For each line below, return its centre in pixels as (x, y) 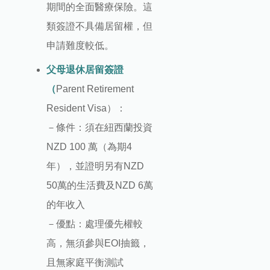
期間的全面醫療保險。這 (99, 7)
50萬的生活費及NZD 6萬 (99, 186)
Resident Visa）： (87, 108)
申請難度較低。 (80, 46)
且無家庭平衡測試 (85, 263)
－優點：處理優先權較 (94, 224)
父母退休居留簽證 (85, 70)
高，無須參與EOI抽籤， (98, 243)
